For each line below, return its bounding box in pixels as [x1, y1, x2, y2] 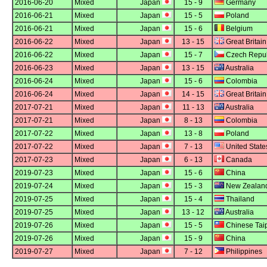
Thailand [224, 195, 254, 204]
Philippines [224, 247, 262, 256]
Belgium [224, 24, 253, 33]
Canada [224, 156, 252, 164]
